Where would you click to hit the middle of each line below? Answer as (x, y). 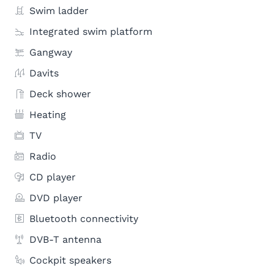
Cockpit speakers (70, 260)
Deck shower (60, 94)
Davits (44, 73)
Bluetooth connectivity (84, 219)
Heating (48, 115)
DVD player (56, 198)
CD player (53, 177)
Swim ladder (59, 11)
